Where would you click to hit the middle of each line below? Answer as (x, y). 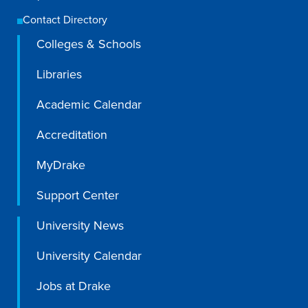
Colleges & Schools (89, 44)
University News (80, 225)
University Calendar (89, 255)
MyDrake (61, 165)
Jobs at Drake (74, 286)
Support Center (78, 195)
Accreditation (72, 134)
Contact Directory (65, 19)
